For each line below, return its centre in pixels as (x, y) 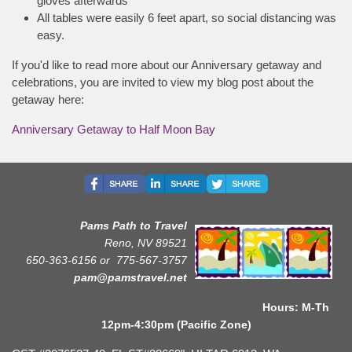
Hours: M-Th (176, 307)
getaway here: (48, 99)
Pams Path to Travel (130, 225)
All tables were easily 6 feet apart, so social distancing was (187, 17)
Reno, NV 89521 (146, 242)
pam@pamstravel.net (130, 277)
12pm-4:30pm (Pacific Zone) (176, 324)
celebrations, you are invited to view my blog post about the (163, 82)
